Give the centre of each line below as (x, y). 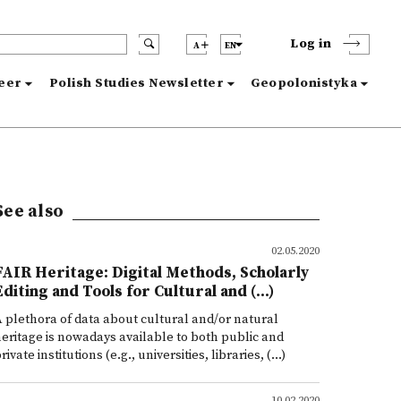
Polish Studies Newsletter (136, 83)
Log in (311, 44)
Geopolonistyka (304, 83)
